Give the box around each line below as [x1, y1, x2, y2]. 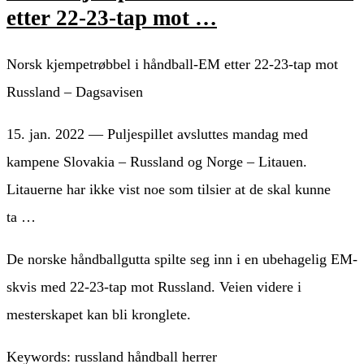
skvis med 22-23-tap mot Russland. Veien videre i [6, 278, 301, 295]
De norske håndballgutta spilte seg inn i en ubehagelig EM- [6, 250, 357, 267]
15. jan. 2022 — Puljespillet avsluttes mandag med [6, 125, 308, 142]
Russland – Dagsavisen [6, 83, 143, 100]
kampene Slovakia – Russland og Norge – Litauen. [6, 153, 307, 170]
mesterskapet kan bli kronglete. [6, 305, 191, 323]
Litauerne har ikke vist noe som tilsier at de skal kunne [6, 180, 331, 197]
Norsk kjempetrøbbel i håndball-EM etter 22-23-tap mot [6, 55, 338, 72]
